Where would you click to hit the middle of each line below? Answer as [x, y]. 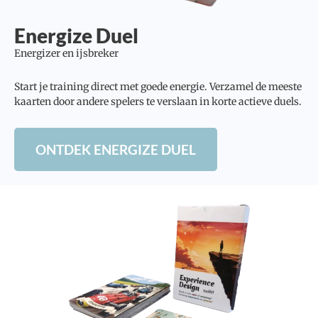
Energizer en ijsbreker [66, 53]
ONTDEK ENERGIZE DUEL [116, 150]
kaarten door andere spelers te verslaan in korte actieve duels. [158, 102]
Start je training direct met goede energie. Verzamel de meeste [158, 87]
